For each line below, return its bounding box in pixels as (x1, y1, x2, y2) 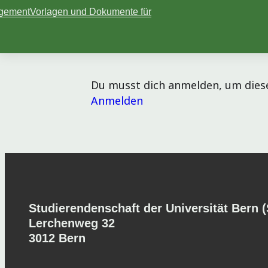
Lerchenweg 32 (29, 217, 115, 230)
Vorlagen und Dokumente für (30, 7, 151, 17)
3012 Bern (29, 232, 86, 245)
